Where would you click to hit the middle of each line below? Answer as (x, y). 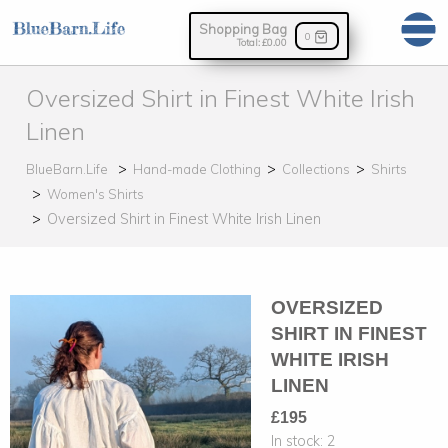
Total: (249, 42)
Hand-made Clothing (197, 169)
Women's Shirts (95, 194)
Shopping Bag (242, 29)
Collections (316, 169)
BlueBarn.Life (67, 169)
